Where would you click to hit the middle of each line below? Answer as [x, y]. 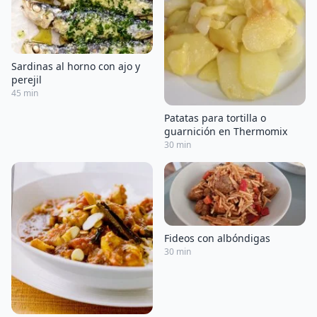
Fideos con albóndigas [217, 238]
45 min [25, 93]
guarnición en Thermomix [226, 131]
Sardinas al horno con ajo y [76, 66]
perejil [27, 79]
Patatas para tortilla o [215, 118]
